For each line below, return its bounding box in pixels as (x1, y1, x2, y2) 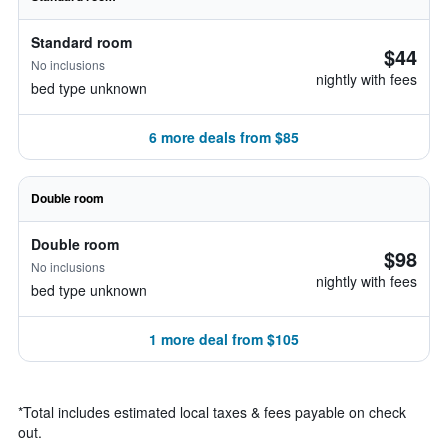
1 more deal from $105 (149, 329, 299, 349)
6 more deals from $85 (149, 127, 299, 147)
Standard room (31, 32, 132, 52)
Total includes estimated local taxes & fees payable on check (23, 402, 406, 422)
